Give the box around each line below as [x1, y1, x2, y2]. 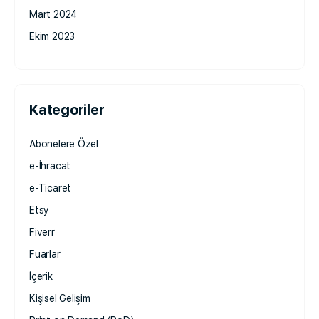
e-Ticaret [29, 182, 72, 194]
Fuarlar [29, 249, 61, 261]
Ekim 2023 [29, 31, 75, 43]
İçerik [29, 271, 53, 283]
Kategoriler [29, 101, 105, 119]
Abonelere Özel [29, 138, 99, 150]
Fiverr [29, 226, 55, 239]
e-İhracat [29, 160, 71, 172]
